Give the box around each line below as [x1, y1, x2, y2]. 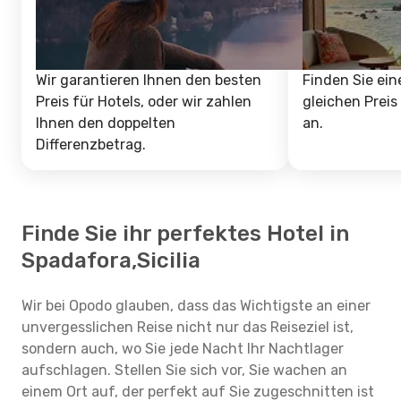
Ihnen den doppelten [36, 115, 175, 132]
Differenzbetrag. [36, 136, 146, 153]
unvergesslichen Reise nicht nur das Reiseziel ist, [21, 319, 354, 336]
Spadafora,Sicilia [21, 248, 200, 273]
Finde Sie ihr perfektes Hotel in [21, 221, 349, 246]
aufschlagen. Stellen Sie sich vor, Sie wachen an [21, 362, 347, 379]
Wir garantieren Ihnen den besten [36, 72, 261, 89]
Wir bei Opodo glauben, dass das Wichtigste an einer [21, 297, 371, 314]
